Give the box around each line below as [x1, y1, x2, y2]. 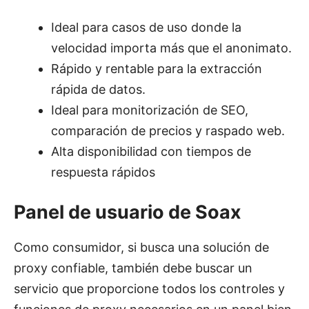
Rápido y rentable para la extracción [51, 61, 262, 77]
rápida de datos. [51, 82, 146, 97]
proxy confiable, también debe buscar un [14, 261, 252, 276]
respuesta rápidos [51, 165, 155, 180]
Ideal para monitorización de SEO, [51, 103, 248, 118]
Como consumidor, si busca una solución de [14, 240, 269, 255]
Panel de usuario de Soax [14, 201, 241, 224]
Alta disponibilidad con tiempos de [51, 144, 251, 159]
